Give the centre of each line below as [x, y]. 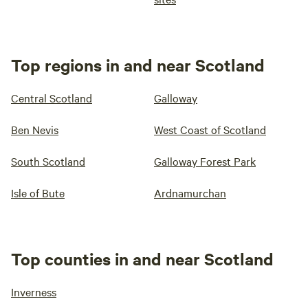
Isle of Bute [38, 192]
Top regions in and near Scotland [138, 65]
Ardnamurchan [190, 192]
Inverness [34, 291]
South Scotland [48, 161]
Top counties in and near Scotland [142, 258]
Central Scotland [52, 98]
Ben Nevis [35, 129]
